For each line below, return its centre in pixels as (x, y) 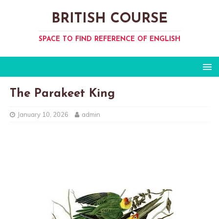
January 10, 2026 (43, 114)
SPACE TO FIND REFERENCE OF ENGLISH (109, 39)
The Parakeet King (62, 94)
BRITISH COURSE (109, 19)
